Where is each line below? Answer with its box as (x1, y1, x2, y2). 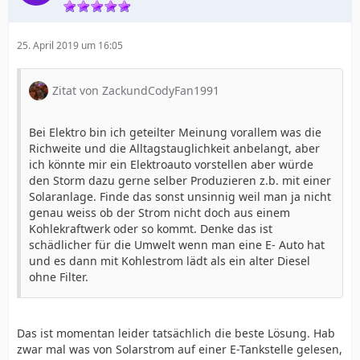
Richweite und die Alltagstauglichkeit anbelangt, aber (29, 140, 320, 156)
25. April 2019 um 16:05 (17, 38, 123, 52)
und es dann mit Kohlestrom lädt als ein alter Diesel (29, 252, 310, 268)
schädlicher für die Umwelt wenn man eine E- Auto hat (29, 236, 325, 252)
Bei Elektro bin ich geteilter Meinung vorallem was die (29, 124, 321, 140)
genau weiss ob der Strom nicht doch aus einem (29, 204, 290, 220)
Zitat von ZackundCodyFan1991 (52, 82, 219, 98)
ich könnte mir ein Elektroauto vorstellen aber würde (29, 156, 313, 172)
